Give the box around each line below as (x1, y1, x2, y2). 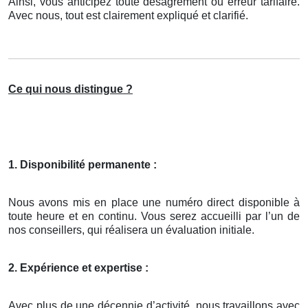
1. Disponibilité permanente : (8, 159, 157, 171)
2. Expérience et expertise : (8, 262, 148, 274)
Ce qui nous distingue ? (8, 83, 133, 96)
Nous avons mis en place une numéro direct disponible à (8, 197, 300, 209)
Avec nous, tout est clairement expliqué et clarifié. (8, 10, 248, 22)
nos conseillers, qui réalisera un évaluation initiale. (8, 224, 254, 236)
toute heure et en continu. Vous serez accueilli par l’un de (8, 210, 300, 223)
